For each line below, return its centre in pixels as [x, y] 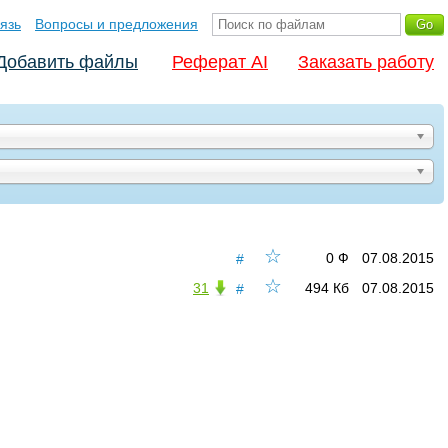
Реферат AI [220, 62]
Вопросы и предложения [116, 24]
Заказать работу [366, 62]
